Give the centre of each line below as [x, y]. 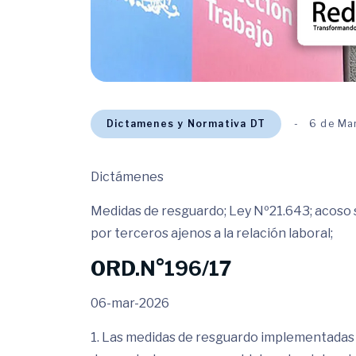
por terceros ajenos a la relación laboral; [212, 233]
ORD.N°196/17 [161, 269]
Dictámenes [127, 177]
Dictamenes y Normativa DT [186, 124]
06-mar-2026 [130, 303]
